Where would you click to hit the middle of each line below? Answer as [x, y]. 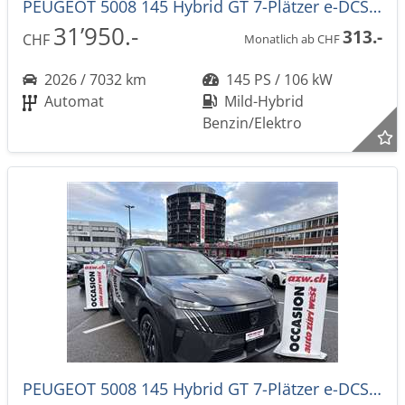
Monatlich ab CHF [293, 38]
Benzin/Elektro [252, 123]
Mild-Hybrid [262, 101]
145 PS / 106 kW [278, 80]
